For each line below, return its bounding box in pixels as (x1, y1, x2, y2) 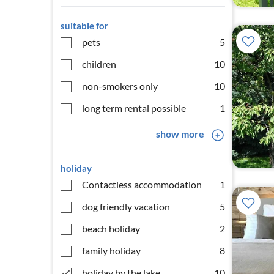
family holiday (82, 245, 141, 256)
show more (155, 128, 204, 139)
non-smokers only (82, 80, 158, 92)
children (82, 58, 116, 70)
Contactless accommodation (82, 179, 202, 190)
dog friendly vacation (82, 201, 170, 212)
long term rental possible (82, 102, 186, 114)
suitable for (61, 20, 108, 31)
